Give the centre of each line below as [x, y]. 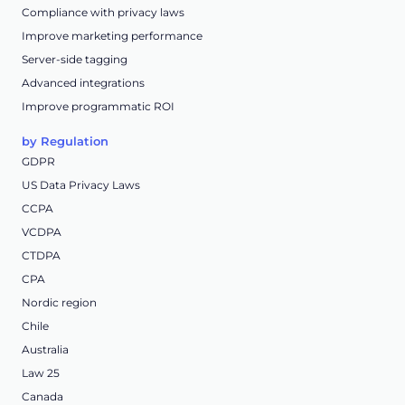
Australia [45, 350]
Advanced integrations [83, 83]
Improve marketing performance [112, 36]
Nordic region [59, 303]
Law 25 [41, 373]
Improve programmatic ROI [98, 107]
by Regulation [65, 141]
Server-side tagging [75, 60]
